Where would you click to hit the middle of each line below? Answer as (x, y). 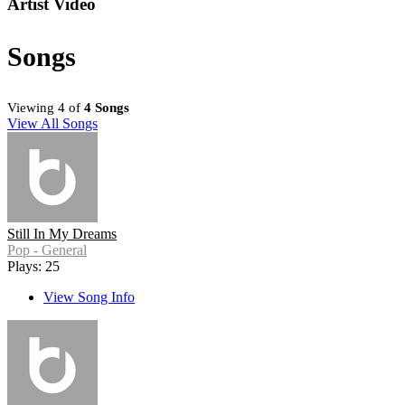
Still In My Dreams (62, 234)
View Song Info (89, 297)
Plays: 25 (33, 267)
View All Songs (52, 124)
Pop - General (47, 250)
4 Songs (107, 108)
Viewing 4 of (46, 108)
